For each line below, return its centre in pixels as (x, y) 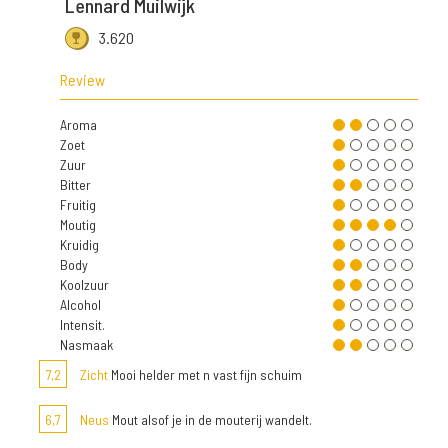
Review (82, 80)
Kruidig (79, 245)
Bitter (75, 185)
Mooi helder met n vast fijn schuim (205, 375)
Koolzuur (84, 285)
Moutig (78, 225)
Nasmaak (86, 345)
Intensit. (82, 325)
